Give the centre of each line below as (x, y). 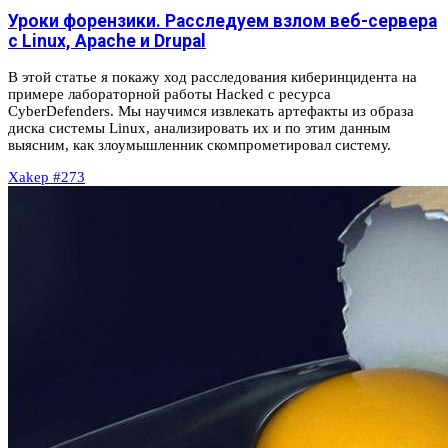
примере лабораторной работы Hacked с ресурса (169, 93)
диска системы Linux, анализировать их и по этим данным (199, 127)
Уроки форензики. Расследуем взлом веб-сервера (222, 21)
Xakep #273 (46, 176)
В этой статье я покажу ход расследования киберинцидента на (212, 76)
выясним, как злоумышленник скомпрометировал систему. (199, 144)
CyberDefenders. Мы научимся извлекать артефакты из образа (211, 110)
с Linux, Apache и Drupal (107, 41)
